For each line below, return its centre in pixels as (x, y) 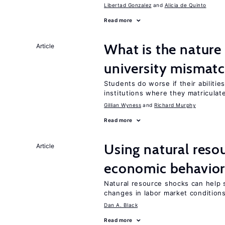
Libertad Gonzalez (128, 5)
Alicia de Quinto (185, 5)
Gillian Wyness (123, 105)
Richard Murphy (175, 105)
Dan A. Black (121, 205)
